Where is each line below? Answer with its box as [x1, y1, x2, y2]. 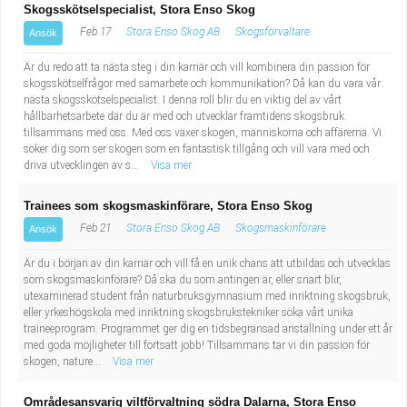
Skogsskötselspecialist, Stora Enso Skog [24, 3, 255, 16]
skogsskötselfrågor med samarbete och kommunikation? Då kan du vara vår [24, 77, 381, 90]
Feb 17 [77, 25, 111, 38]
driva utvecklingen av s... [24, 159, 142, 172]
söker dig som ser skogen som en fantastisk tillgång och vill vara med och [24, 143, 370, 155]
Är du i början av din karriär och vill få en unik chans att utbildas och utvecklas [24, 257, 391, 270]
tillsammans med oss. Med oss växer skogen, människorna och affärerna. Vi [24, 126, 382, 139]
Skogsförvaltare [235, 25, 310, 38]
